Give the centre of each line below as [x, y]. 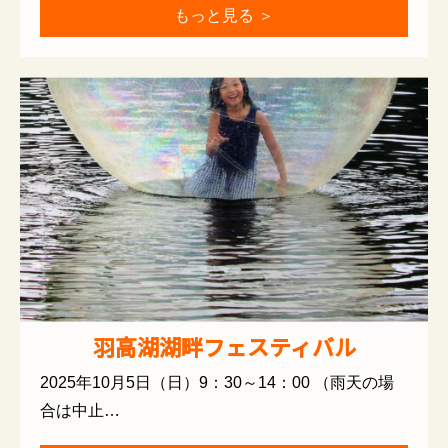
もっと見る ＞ [224, 16]
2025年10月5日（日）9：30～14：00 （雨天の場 [217, 383]
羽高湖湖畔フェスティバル [224, 346]
